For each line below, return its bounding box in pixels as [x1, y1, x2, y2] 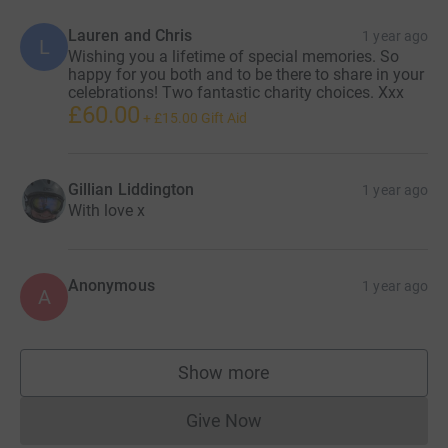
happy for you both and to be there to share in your [68, 64, 424, 84]
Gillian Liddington [68, 179, 195, 199]
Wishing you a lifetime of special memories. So [68, 46, 399, 66]
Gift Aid [201, 109, 247, 126]
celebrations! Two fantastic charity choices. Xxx [68, 82, 404, 102]
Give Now [185, 409, 263, 431]
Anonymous [68, 275, 155, 295]
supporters [223, 371, 311, 393]
